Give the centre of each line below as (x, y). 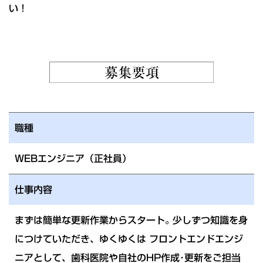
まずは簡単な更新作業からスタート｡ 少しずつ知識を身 (131, 220)
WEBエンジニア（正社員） (73, 158)
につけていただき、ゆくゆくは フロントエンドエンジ (129, 239)
